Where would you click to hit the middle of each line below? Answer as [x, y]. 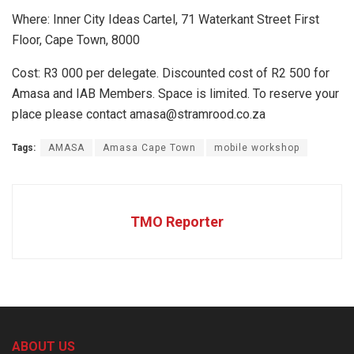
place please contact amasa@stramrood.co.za [139, 115]
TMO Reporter [177, 222]
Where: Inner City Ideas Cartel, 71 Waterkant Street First [166, 20]
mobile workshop [257, 148]
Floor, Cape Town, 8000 [76, 40]
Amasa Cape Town [149, 148]
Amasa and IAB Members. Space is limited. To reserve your [175, 94]
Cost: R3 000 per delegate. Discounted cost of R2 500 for [171, 73]
